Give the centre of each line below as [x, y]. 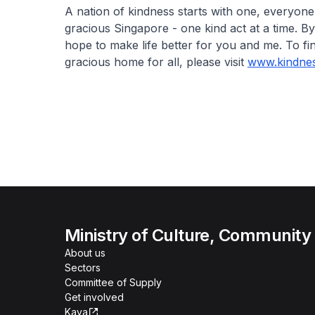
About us [85, 253]
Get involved [94, 297]
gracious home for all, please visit [156, 62]
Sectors [83, 268]
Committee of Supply [113, 282]
